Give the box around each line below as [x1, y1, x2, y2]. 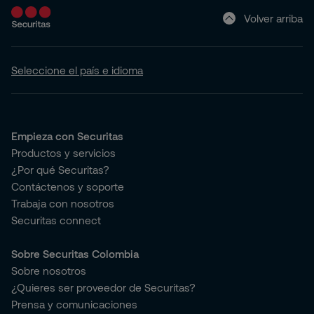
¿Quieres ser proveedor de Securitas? [11, 281, 196, 294]
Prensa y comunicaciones [11, 298, 137, 310]
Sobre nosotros [11, 264, 86, 277]
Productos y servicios [11, 146, 116, 159]
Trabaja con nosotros [11, 197, 114, 210]
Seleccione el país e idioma [11, 64, 143, 76]
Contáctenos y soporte [11, 180, 124, 193]
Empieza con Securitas [11, 130, 123, 142]
